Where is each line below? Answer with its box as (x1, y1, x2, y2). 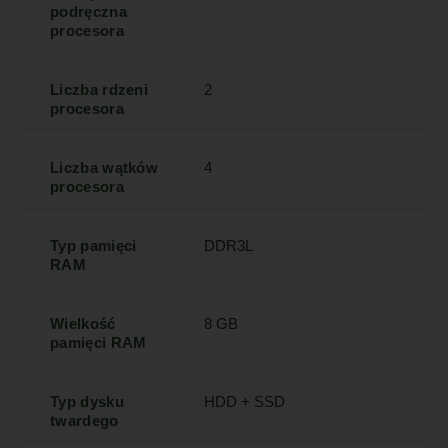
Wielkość (50, 315, 116, 333)
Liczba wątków (50, 159, 159, 177)
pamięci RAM (50, 334, 147, 352)
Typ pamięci (50, 237, 137, 255)
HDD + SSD (204, 393, 286, 411)
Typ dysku (50, 393, 124, 411)
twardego (50, 412, 119, 430)
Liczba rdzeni (50, 81, 149, 99)
